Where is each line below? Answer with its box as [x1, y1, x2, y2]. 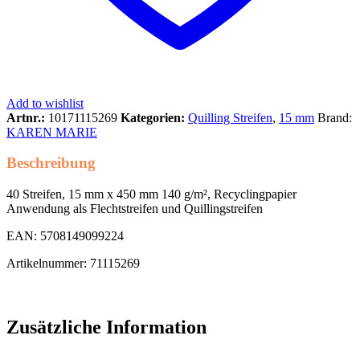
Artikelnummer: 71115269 [6, 256, 140, 271]
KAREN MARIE [6, 125, 97, 139]
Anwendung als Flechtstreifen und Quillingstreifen [6, 202, 263, 216]
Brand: [317, 110, 352, 125]
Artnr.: [6, 110, 48, 125]
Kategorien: [121, 110, 188, 125]
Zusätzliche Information [6, 317, 207, 338]
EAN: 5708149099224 [6, 229, 124, 243]
